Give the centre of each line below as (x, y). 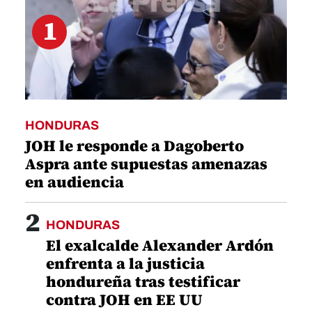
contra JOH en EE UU (124, 300)
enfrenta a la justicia (125, 264)
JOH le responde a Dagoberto (134, 146)
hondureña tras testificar (143, 282)
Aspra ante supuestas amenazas (146, 164)
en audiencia (75, 182)
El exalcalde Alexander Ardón (160, 245)
